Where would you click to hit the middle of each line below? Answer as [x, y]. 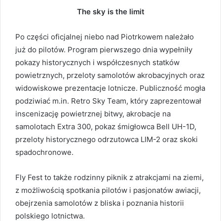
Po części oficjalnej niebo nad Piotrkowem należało [105, 37]
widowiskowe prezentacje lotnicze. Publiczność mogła [110, 88]
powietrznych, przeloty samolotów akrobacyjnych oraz [110, 75]
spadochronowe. [44, 152]
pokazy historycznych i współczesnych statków [97, 62]
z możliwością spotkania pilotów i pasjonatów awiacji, [108, 190]
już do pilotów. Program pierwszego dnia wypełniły [104, 49]
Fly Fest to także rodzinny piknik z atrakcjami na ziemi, [110, 177]
